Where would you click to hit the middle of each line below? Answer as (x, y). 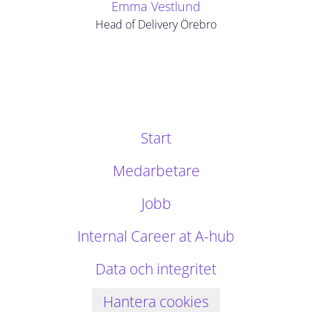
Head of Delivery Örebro (156, 24)
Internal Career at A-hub (156, 236)
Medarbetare (156, 171)
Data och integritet (156, 269)
